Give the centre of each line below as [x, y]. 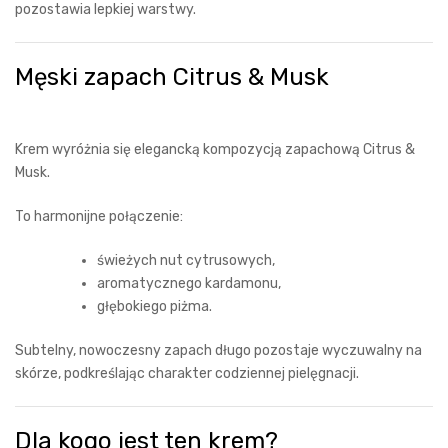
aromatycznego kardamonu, [189, 283]
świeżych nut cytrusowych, [186, 260]
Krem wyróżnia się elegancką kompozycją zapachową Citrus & [215, 149]
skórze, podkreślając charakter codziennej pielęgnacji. [187, 373]
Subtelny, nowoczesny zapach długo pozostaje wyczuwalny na [218, 350]
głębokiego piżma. [154, 306]
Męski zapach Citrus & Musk [172, 77]
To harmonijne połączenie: [99, 216]
